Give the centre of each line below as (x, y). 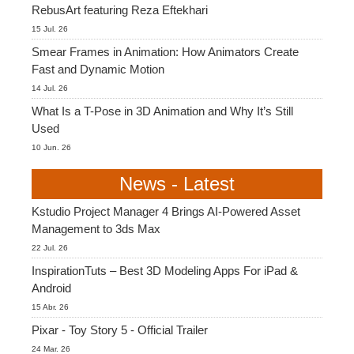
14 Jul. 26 (50, 88)
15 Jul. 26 (50, 28)
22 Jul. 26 (50, 247)
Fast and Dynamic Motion (98, 69)
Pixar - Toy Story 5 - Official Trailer (120, 330)
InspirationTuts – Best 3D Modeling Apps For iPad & (165, 270)
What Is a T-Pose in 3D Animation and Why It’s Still (162, 111)
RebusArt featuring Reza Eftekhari (120, 9)
